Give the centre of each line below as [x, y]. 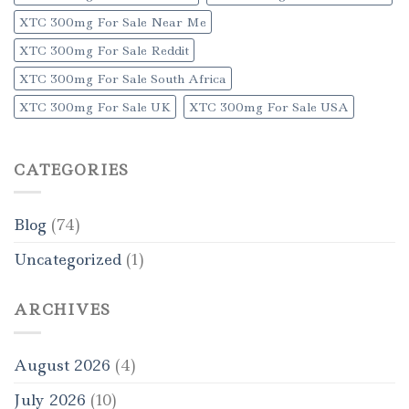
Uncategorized [68, 260]
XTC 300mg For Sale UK [95, 106]
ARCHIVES [62, 310]
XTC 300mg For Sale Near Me [113, 21]
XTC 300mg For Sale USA [269, 106]
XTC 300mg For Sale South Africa [123, 78]
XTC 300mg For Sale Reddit [104, 50]
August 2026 [62, 365]
